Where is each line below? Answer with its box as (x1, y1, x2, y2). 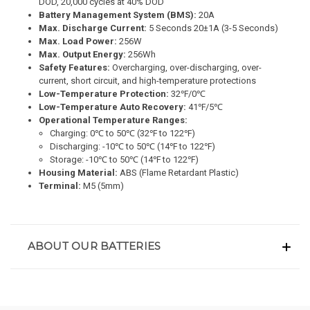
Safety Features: (39, 62, 111, 73)
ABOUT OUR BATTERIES (27, 239, 161, 253)
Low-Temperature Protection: (39, 88, 170, 99)
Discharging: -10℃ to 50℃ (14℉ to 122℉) (50, 140, 216, 152)
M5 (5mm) (81, 180, 125, 191)
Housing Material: (39, 167, 118, 178)
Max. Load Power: (39, 35, 118, 46)
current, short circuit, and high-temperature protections (39, 75, 257, 86)
